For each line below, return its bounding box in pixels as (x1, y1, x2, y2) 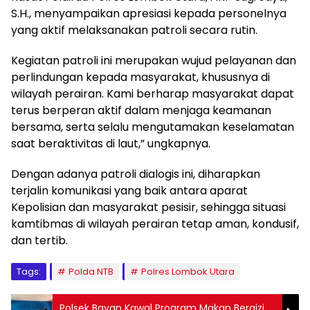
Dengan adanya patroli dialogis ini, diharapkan (11, 166, 260, 183)
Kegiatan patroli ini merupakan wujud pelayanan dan (11, 53, 296, 69)
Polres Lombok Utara (141, 265, 235, 279)
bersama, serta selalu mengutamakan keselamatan (11, 119, 294, 136)
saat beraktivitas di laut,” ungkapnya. (11, 136, 210, 152)
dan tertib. (11, 232, 68, 249)
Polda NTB (69, 265, 113, 279)
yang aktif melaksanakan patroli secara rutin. (11, 22, 257, 39)
